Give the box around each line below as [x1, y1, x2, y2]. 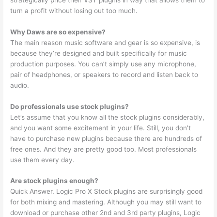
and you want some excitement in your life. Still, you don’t [10, 124, 191, 132]
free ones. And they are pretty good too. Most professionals [10, 145, 197, 153]
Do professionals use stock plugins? [10, 102, 129, 110]
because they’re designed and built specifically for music [10, 49, 187, 57]
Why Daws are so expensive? [10, 28, 106, 36]
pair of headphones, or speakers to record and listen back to [10, 70, 199, 78]
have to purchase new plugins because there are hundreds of [10, 134, 202, 142]
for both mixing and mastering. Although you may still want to [10, 198, 202, 206]
